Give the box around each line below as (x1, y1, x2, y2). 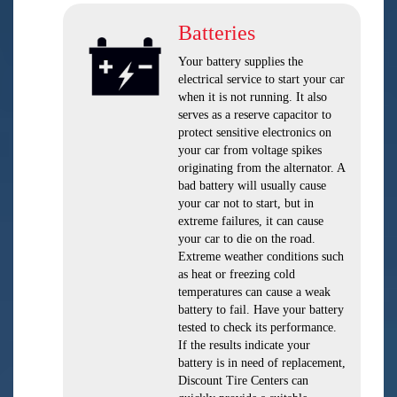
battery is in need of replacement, (178, 356, 346, 370)
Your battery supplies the (178, 55, 303, 68)
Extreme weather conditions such (178, 250, 344, 263)
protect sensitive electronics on (178, 126, 331, 139)
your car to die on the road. (178, 232, 315, 245)
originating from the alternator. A (178, 161, 345, 175)
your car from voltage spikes (178, 144, 322, 157)
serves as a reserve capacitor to (178, 108, 331, 121)
